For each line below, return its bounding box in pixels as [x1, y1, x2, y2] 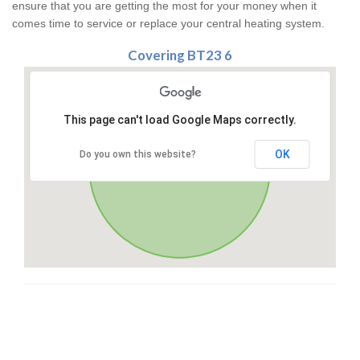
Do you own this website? [80, 149, 196, 161]
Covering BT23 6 [128, 47, 232, 64]
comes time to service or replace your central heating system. [12, 17, 325, 31]
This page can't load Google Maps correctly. [63, 113, 297, 127]
